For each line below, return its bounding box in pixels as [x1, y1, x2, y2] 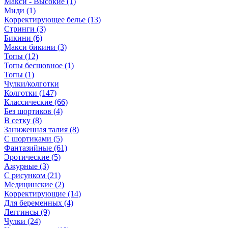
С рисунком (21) [4, 171, 61, 180]
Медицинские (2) [4, 180, 64, 189]
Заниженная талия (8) [4, 125, 79, 134]
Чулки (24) [4, 217, 41, 226]
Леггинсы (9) [4, 208, 50, 217]
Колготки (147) [4, 89, 56, 98]
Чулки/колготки [4, 79, 59, 89]
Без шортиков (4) [4, 107, 63, 116]
